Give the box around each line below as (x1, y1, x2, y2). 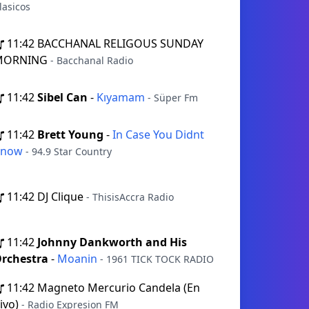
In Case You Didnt (112, 127, 204, 142)
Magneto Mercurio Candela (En (37, 280, 200, 295)
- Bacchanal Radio (50, 54, 133, 67)
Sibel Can (37, 90, 88, 105)
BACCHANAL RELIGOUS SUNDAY (37, 36, 203, 51)
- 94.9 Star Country (26, 145, 112, 158)
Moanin (57, 251, 100, 266)
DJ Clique (37, 189, 86, 204)
